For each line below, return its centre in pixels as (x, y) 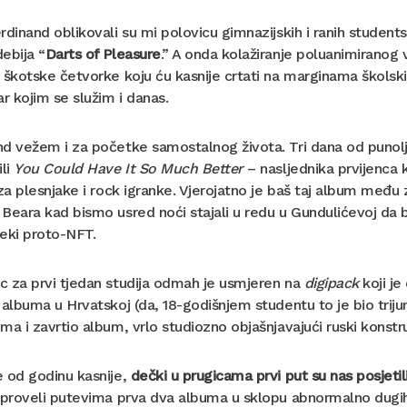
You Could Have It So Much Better (129, 169)
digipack (331, 283)
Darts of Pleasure (103, 55)
